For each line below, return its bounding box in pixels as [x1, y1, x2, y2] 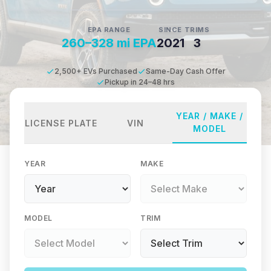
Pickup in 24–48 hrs [105, 77, 175, 87]
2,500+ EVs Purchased [54, 67, 137, 76]
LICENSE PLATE [25, 117, 98, 128]
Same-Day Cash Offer [145, 67, 226, 76]
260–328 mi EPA [61, 36, 157, 50]
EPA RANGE [87, 25, 131, 34]
